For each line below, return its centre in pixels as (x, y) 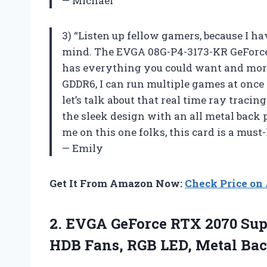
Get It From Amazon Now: (117, 184)
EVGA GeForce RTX (133, 224)
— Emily (83, 148)
